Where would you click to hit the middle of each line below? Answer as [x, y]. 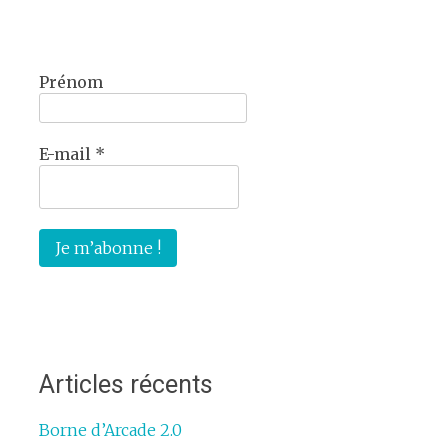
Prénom [70, 81]
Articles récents [125, 384]
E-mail [66, 153]
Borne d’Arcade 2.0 [110, 429]
